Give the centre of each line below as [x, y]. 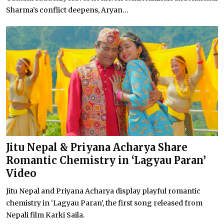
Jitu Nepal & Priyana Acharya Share [97, 147]
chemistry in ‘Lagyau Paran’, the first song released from [104, 203]
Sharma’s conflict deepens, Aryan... [67, 10]
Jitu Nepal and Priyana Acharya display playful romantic [103, 191]
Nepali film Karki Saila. [45, 215]
